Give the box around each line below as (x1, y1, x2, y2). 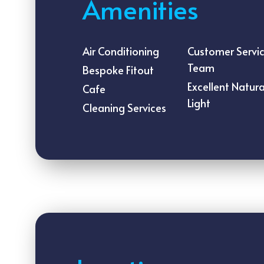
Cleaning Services (82, 100, 166, 115)
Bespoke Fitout (82, 62, 154, 77)
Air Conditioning (82, 44, 159, 58)
